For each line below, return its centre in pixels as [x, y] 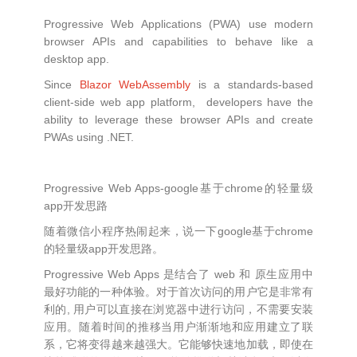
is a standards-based [252, 84]
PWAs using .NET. [89, 137]
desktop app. [76, 59]
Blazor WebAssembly [135, 84]
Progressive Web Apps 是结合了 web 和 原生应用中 [178, 274]
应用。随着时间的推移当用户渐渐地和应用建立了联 [178, 327]
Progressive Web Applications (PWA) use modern [178, 24]
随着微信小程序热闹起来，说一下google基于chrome [178, 231]
